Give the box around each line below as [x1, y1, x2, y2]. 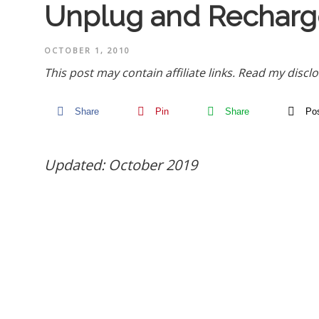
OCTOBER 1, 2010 [44, 44, 130, 56]
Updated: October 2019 [44, 155, 197, 175]
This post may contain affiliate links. [44, 64, 238, 80]
